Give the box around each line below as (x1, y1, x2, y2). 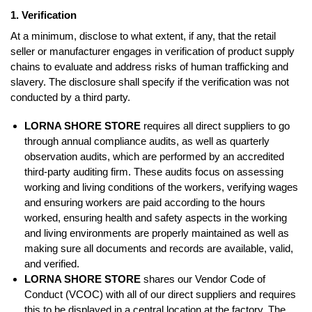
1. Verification (10, 8, 77, 21)
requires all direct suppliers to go (141, 120, 290, 132)
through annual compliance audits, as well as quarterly (24, 135, 270, 148)
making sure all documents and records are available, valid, (24, 242, 293, 255)
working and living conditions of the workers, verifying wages (24, 181, 298, 194)
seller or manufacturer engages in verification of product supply (10, 45, 295, 57)
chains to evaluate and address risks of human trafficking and (10, 60, 288, 72)
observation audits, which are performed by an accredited (24, 150, 284, 163)
